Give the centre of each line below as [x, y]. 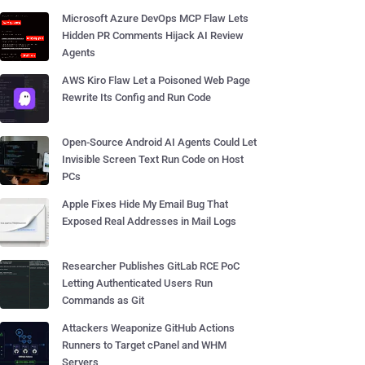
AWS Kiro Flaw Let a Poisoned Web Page [156, 80]
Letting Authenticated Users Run [137, 283]
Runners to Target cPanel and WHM [144, 345]
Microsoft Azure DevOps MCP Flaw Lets [155, 18]
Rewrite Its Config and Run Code [136, 97]
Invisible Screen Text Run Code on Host [153, 159]
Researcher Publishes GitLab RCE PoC [151, 266]
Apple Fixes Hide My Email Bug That [145, 204]
